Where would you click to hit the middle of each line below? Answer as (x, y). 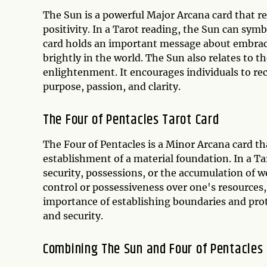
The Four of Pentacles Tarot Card (131, 120)
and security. (73, 216)
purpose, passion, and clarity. (112, 86)
